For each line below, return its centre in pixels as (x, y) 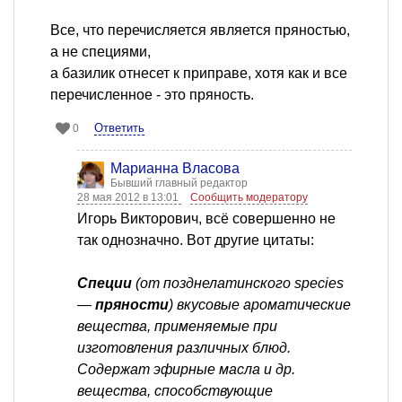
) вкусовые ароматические (260, 304)
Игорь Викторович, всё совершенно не (206, 218)
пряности (132, 304)
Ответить (119, 127)
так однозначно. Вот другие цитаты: (196, 240)
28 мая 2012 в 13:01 (129, 197)
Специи (106, 283)
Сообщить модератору (249, 197)
